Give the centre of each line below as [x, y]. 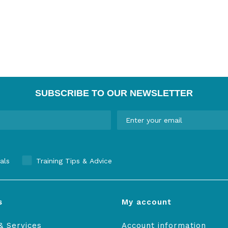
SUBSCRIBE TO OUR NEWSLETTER [114, 93]
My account [147, 202]
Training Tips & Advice [74, 161]
